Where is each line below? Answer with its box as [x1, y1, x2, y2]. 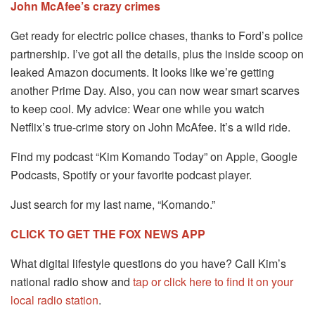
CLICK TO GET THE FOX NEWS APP [11, 226, 205, 243]
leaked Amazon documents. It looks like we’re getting [11, 64, 274, 81]
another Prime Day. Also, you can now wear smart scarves [11, 82, 300, 99]
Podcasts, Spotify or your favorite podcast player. [11, 167, 252, 184]
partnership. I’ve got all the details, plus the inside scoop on [11, 46, 304, 63]
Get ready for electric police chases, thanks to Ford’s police [11, 27, 303, 44]
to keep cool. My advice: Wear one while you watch [11, 101, 264, 117]
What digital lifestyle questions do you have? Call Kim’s [11, 255, 286, 272]
